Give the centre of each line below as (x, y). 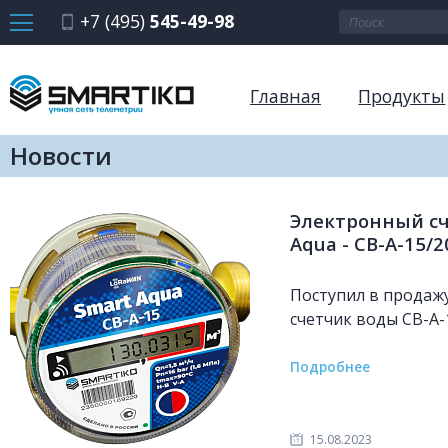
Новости (61, 155)
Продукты (402, 96)
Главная (285, 96)
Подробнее (330, 366)
